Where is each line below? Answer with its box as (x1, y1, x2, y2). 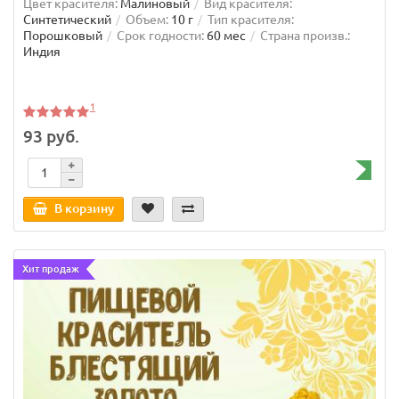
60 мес (207, 28, 246, 44)
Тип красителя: (208, 12, 294, 28)
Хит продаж (22, 263, 79, 274)
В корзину (54, 200, 114, 216)
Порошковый (23, 28, 102, 44)
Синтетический (23, 12, 111, 28)
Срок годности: (117, 28, 204, 44)
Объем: (126, 12, 168, 28)
